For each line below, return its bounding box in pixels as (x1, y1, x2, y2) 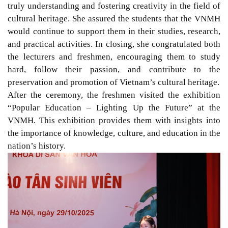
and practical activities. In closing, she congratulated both (8, 39, 220, 49)
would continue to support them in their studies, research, (8, 26, 220, 36)
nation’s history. (8, 140, 66, 151)
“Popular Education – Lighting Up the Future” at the (8, 102, 220, 112)
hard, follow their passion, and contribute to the (8, 64, 220, 74)
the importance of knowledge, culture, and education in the (8, 128, 220, 138)
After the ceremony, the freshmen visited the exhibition (8, 90, 220, 100)
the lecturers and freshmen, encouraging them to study (8, 51, 220, 62)
